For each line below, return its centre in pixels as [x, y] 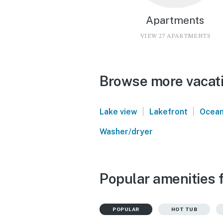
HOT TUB [184, 209]
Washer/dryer [126, 131]
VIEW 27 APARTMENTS [175, 36]
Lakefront [168, 111]
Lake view [118, 111]
